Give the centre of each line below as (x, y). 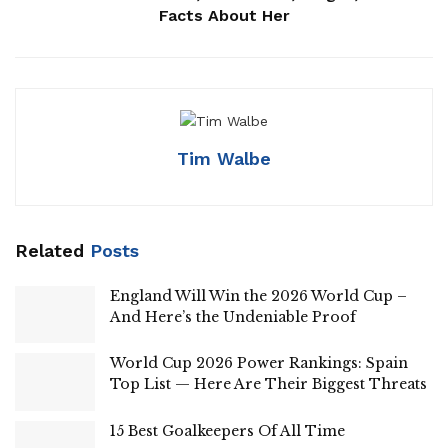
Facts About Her (224, 15)
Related (49, 251)
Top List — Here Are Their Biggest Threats (268, 384)
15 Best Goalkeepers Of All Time (227, 430)
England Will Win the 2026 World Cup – (258, 296)
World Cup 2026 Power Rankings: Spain (259, 363)
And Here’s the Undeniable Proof (233, 317)
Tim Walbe (224, 159)
